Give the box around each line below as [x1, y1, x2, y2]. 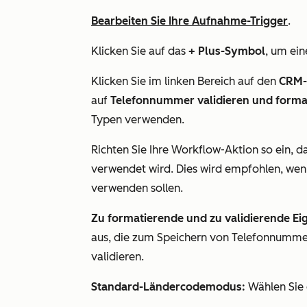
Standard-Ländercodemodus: [91, 280, 248, 293]
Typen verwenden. [91, 113, 187, 126]
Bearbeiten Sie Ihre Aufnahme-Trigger [91, 14, 288, 27]
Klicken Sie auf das [91, 45, 188, 58]
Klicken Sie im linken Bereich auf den [91, 75, 279, 88]
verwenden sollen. [91, 182, 186, 195]
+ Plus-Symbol [188, 45, 265, 58]
